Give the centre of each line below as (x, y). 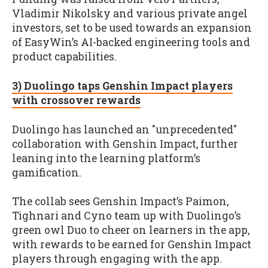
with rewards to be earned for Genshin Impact (132, 245)
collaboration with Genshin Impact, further (125, 144)
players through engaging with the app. (117, 259)
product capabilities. (64, 57)
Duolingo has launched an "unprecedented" (124, 129)
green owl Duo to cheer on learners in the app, (131, 230)
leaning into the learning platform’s (106, 158)
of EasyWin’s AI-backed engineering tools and (131, 42)
